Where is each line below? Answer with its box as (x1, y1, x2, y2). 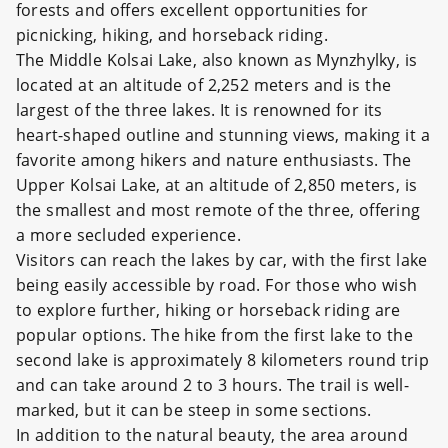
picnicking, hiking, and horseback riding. (16, 24, 333, 46)
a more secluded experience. (16, 224, 246, 246)
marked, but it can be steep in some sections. (16, 399, 377, 421)
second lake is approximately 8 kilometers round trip (16, 349, 429, 371)
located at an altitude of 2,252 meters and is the (16, 74, 392, 96)
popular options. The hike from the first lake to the (16, 324, 413, 346)
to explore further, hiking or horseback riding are (16, 299, 401, 321)
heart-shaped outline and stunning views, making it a (16, 124, 430, 146)
